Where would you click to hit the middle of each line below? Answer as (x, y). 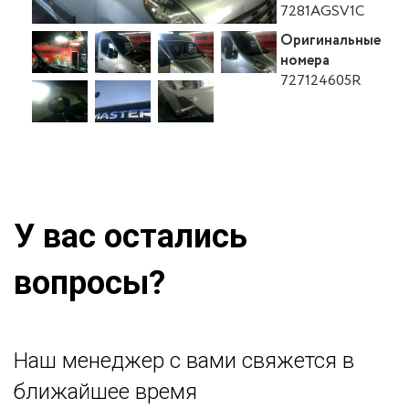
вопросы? (89, 283)
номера (305, 61)
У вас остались (131, 236)
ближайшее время (105, 392)
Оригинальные (330, 41)
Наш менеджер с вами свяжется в (184, 361)
